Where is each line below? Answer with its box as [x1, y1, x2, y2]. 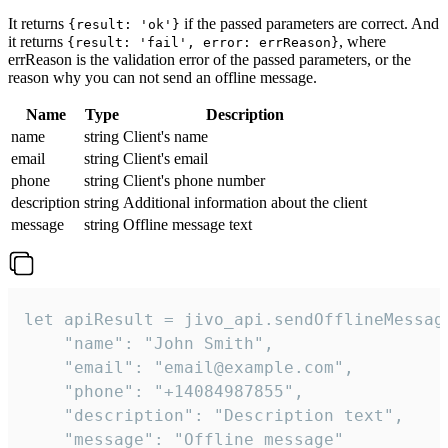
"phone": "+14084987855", [24, 382, 304, 402]
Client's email [123, 150, 208, 168]
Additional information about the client [123, 194, 367, 212]
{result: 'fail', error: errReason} [67, 35, 339, 51]
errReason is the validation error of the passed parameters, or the [8, 51, 411, 69]
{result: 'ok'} [68, 17, 180, 33]
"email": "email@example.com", [24, 358, 354, 378]
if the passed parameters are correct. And [180, 15, 439, 33]
